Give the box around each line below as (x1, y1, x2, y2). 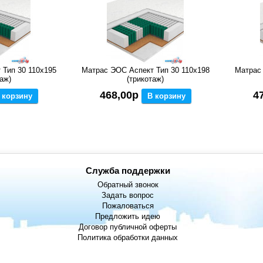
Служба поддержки (85, 166, 170, 176)
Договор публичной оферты (79, 222, 177, 232)
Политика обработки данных (77, 233, 178, 242)
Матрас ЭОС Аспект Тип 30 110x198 (81, 66, 210, 75)
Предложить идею (95, 212, 161, 221)
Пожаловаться (102, 201, 154, 211)
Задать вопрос (102, 191, 154, 200)
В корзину (147, 92, 186, 101)
